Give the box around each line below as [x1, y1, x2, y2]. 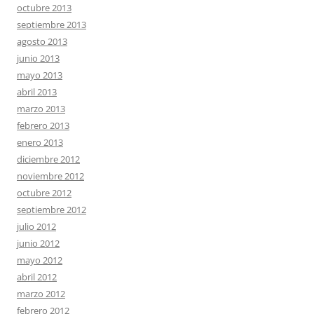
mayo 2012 [17, 254, 62, 267]
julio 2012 [17, 220, 56, 233]
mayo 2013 [17, 69, 62, 82]
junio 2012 [17, 237, 60, 250]
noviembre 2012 [17, 170, 84, 183]
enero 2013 [17, 136, 63, 149]
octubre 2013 [17, 1, 71, 15]
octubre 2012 [17, 186, 71, 200]
